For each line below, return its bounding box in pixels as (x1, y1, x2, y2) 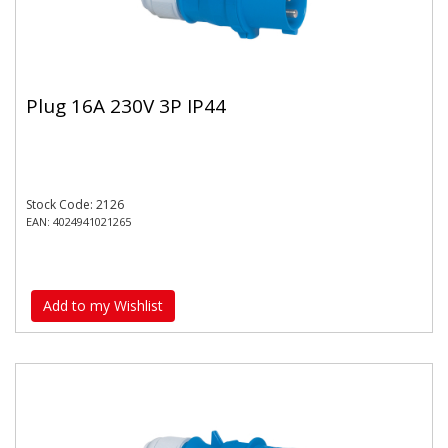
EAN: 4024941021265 (26, 213, 131, 229)
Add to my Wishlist (43, 296, 163, 315)
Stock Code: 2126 (26, 195, 124, 213)
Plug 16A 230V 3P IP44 (26, 93, 226, 119)
